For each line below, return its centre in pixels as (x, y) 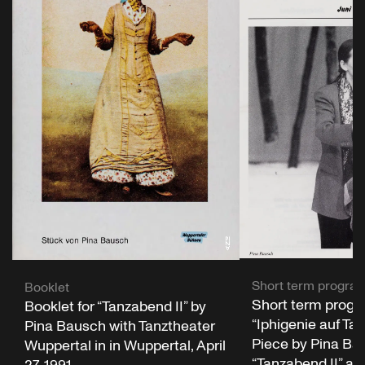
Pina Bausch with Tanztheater (120, 326)
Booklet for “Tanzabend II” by (115, 306)
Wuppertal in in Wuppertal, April (125, 345)
